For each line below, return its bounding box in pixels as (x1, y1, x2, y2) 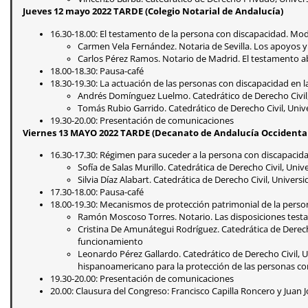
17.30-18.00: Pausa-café (50, 186, 144, 199)
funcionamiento (78, 236, 143, 248)
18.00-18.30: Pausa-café (50, 65, 144, 77)
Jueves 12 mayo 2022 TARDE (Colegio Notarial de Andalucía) (23, 5, 283, 18)
